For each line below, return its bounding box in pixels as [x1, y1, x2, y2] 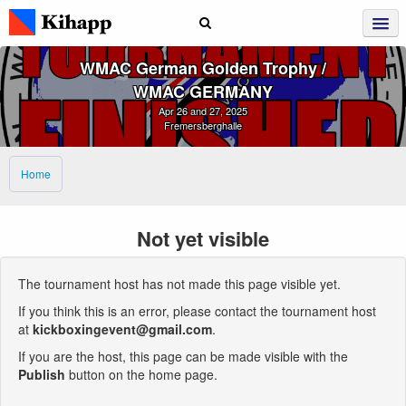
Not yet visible [137, 223, 269, 253]
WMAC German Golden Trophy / [80, 56, 326, 80]
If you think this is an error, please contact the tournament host [18, 301, 376, 320]
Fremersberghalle [164, 118, 242, 132]
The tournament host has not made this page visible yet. [18, 274, 341, 293]
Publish [18, 364, 65, 383]
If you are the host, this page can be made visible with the [18, 346, 348, 365]
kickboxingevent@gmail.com [33, 319, 212, 338]
